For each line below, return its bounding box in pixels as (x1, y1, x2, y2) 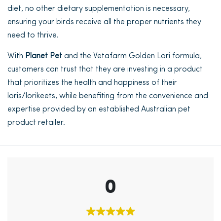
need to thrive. (7, 32, 59, 39)
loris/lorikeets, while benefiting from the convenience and (7, 92, 208, 100)
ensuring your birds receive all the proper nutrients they (7, 18, 201, 26)
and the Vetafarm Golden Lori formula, (62, 52, 202, 60)
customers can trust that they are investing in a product (7, 66, 203, 74)
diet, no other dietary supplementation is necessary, (7, 5, 190, 13)
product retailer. (7, 119, 65, 127)
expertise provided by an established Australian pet (7, 106, 190, 113)
